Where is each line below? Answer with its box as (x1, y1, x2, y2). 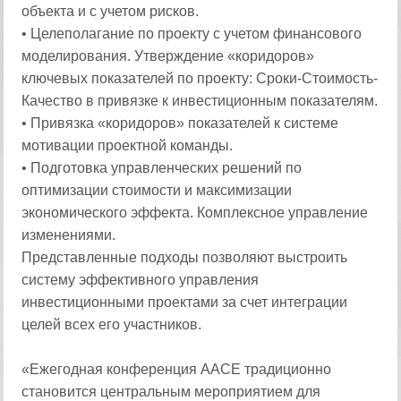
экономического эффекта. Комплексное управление (21, 205, 369, 220)
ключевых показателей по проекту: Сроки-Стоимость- (21, 71, 379, 86)
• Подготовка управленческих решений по (21, 160, 303, 175)
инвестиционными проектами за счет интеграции (21, 294, 348, 310)
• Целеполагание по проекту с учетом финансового (21, 26, 363, 41)
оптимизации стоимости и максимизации (21, 183, 293, 198)
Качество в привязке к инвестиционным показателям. (21, 93, 379, 108)
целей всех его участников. (21, 317, 202, 332)
